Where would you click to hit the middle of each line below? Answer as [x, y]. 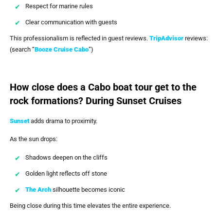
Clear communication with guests [71, 22]
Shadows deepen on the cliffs [66, 157]
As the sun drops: [34, 139]
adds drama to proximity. [63, 121]
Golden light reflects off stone [66, 173]
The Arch [38, 189]
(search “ [22, 50]
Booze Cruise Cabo [62, 50]
